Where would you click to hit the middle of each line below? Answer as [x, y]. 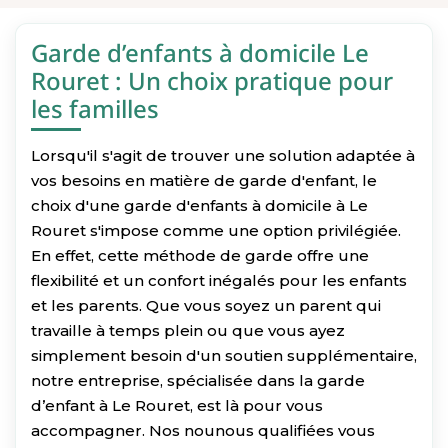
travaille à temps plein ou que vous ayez [188, 330]
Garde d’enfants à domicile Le [200, 52]
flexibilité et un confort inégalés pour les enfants [219, 280]
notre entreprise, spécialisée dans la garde [198, 380]
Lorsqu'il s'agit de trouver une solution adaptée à [223, 155]
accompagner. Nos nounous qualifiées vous [203, 430]
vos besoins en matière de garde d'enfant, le [204, 180]
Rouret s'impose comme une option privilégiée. [216, 230]
